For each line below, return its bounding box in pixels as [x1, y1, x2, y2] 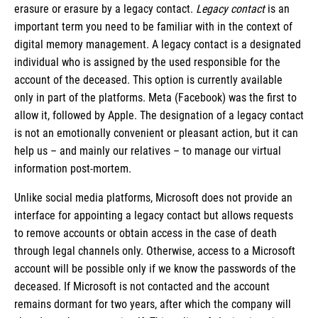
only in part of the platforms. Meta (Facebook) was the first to [14, 91, 297, 105]
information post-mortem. [14, 162, 134, 176]
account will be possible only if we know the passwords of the [14, 262, 296, 276]
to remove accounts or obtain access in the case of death [14, 226, 277, 241]
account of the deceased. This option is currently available [14, 73, 283, 87]
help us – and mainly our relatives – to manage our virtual [14, 144, 281, 158]
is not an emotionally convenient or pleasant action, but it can [14, 126, 298, 141]
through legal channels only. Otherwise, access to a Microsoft [14, 244, 295, 258]
